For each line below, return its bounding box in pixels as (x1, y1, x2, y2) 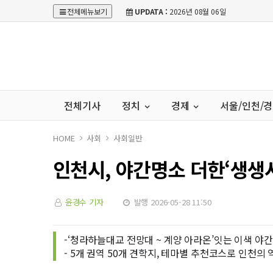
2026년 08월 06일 (167, 6, 226, 16)
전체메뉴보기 (67, 6, 108, 16)
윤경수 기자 (65, 196, 104, 208)
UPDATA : (135, 6, 168, 16)
